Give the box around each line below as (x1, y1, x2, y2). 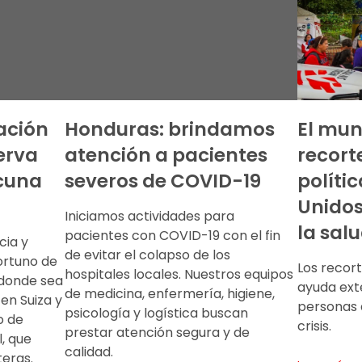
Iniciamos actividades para (65, 206, 234, 225)
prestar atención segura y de (65, 322, 250, 342)
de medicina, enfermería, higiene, (65, 284, 275, 303)
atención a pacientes (65, 141, 267, 168)
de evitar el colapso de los (65, 245, 230, 264)
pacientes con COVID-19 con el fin (65, 225, 280, 245)
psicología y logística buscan (65, 303, 248, 322)
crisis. (297, 316, 331, 335)
